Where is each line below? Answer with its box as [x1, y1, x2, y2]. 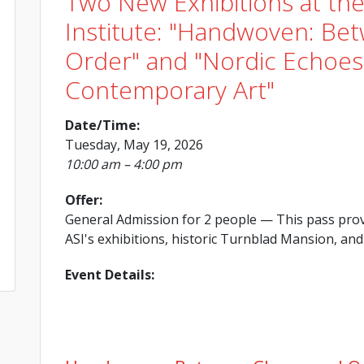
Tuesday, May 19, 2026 [65, 135, 203, 154]
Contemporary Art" [65, 72, 275, 106]
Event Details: [65, 265, 154, 284]
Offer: [65, 190, 102, 209]
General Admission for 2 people [65, 210, 257, 228]
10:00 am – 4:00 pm [65, 154, 182, 173]
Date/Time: [65, 115, 140, 134]
